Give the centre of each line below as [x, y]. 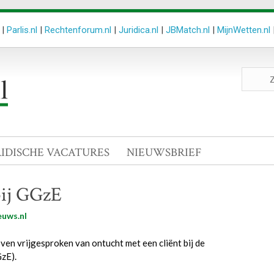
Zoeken [256, 73]
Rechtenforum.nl [78, 30]
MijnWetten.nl [244, 30]
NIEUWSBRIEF [164, 153]
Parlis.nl [22, 30]
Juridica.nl [139, 30]
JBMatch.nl [188, 30]
